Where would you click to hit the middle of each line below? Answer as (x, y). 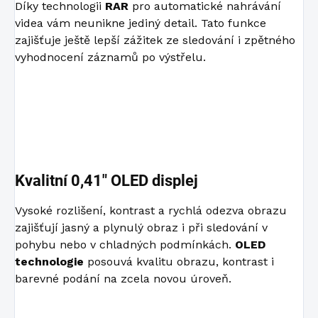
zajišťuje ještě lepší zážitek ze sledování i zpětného (155, 40)
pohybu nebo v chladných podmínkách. (125, 245)
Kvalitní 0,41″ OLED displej (106, 181)
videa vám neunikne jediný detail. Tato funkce (141, 23)
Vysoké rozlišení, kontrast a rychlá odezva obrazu (151, 211)
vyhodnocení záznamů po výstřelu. (110, 57)
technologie (49, 262)
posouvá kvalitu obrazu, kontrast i (179, 262)
